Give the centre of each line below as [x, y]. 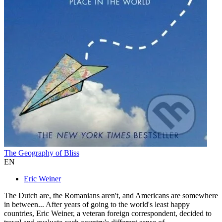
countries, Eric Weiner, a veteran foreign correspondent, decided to [108, 214]
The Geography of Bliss [42, 153]
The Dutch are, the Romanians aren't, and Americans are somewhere [111, 196]
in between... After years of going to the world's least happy [97, 205]
